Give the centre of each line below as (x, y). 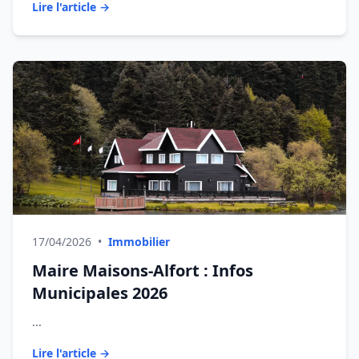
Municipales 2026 (100, 293)
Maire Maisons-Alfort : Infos (143, 270)
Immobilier (139, 242)
